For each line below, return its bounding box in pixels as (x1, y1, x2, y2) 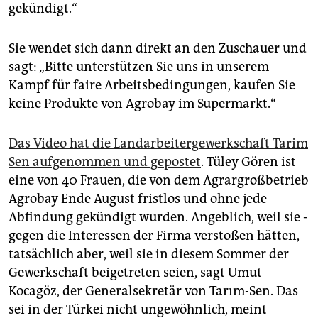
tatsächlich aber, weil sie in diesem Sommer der (9, 246, 289, 263)
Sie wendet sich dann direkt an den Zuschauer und (9, 40, 307, 57)
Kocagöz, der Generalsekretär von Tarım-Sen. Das (9, 283, 298, 300)
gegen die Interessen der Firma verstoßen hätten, (9, 228, 300, 244)
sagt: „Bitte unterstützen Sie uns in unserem (9, 59, 269, 75)
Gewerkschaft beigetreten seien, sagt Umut (9, 265, 262, 281)
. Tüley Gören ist (201, 154, 296, 170)
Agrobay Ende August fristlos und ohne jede (9, 191, 267, 207)
